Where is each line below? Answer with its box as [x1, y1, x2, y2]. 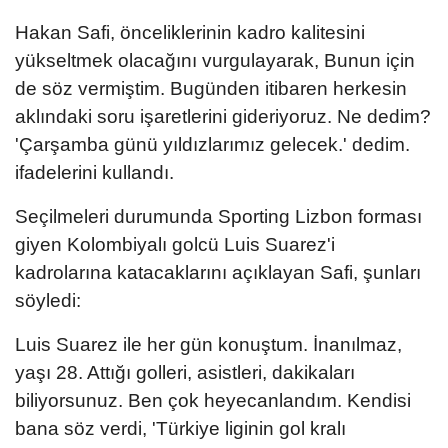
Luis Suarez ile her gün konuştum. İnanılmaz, [15, 333, 402, 355]
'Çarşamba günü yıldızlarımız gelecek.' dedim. [15, 133, 410, 155]
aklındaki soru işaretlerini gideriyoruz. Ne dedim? [15, 105, 431, 127]
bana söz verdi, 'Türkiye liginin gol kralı [15, 417, 346, 439]
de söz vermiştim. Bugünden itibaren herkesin [15, 77, 407, 99]
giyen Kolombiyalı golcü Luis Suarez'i [15, 233, 335, 255]
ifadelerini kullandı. [15, 161, 174, 183]
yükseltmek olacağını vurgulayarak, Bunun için [15, 49, 415, 71]
